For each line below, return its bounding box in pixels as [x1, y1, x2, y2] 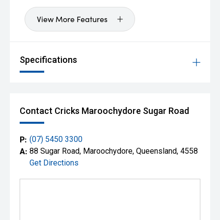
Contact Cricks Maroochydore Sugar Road [20, 106, 189, 116]
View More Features [37, 14, 108, 24]
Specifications [20, 55, 77, 65]
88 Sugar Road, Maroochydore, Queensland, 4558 [29, 146, 198, 156]
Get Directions [29, 158, 79, 167]
